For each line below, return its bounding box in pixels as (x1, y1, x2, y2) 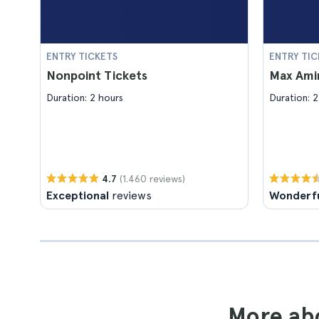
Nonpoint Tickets (46, 68, 147, 83)
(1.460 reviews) (120, 172, 185, 184)
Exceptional (46, 189, 109, 202)
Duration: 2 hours (46, 92, 123, 103)
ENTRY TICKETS (46, 51, 117, 62)
